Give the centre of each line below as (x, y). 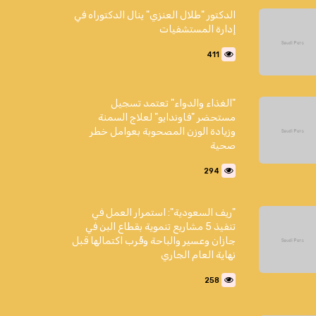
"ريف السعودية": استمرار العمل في (164, 213)
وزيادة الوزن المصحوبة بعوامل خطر (163, 132)
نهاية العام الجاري (198, 255)
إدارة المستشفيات (196, 29)
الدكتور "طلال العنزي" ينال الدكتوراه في (155, 15)
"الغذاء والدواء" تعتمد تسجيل (173, 103)
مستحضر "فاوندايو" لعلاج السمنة (167, 117)
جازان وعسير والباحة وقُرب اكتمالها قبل (154, 241)
